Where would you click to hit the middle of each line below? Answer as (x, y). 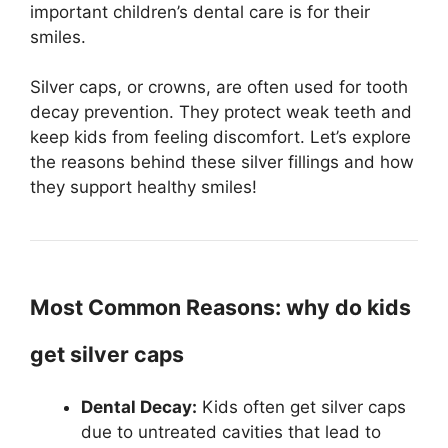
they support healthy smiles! (143, 187)
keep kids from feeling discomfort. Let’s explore (220, 137)
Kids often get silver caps (301, 407)
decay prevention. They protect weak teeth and (221, 112)
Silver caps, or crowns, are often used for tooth (219, 87)
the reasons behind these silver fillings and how (222, 162)
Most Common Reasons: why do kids (220, 307)
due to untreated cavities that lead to (231, 432)
